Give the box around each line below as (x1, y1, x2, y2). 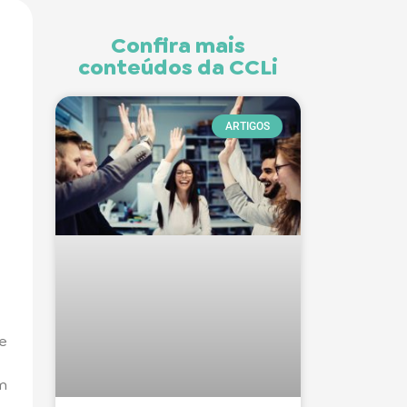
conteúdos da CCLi (78, 53, 278, 82)
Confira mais (111, 31, 245, 60)
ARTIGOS (224, 120, 270, 134)
